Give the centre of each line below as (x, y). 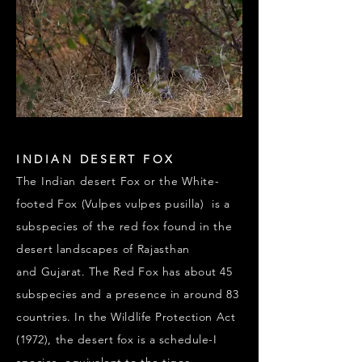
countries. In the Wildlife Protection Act (126, 317)
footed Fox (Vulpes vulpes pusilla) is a (123, 204)
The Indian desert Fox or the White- (118, 181)
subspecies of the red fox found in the (124, 227)
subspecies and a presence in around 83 (128, 295)
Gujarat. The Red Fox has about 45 (137, 272)
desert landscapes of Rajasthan (103, 249)
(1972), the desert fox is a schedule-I (117, 340)
